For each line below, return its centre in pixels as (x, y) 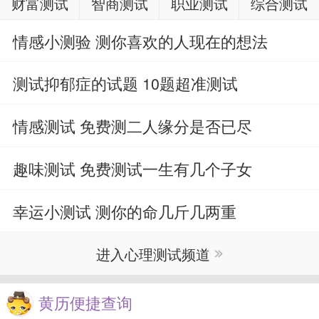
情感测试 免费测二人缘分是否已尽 (132, 126)
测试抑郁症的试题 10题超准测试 (125, 83)
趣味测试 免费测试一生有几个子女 (132, 168)
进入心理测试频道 (153, 253)
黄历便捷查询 (85, 303)
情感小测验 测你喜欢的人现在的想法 (140, 41)
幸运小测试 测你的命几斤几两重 (124, 211)
